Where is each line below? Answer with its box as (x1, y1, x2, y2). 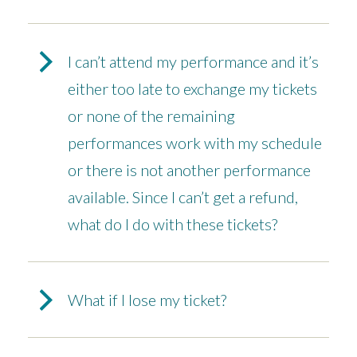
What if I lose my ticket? (68, 290, 226, 310)
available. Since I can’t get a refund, (68, 187, 298, 207)
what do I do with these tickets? (68, 214, 277, 234)
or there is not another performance (68, 160, 311, 180)
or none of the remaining (68, 106, 235, 126)
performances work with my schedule (68, 133, 322, 153)
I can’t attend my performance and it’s (68, 52, 319, 72)
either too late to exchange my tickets (68, 79, 317, 99)
